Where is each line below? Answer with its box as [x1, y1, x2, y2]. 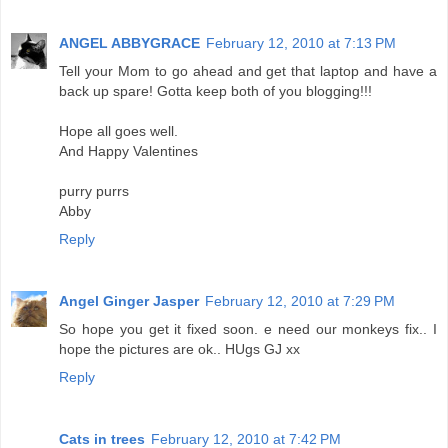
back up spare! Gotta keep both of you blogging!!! [59, 83, 372, 100]
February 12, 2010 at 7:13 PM [206, 35, 396, 52]
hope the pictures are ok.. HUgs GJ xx [59, 341, 300, 358]
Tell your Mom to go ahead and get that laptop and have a [59, 63, 437, 80]
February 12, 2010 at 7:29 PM [205, 293, 395, 310]
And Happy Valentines [59, 143, 198, 160]
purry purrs [59, 183, 129, 200]
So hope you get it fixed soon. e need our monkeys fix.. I [59, 321, 437, 338]
